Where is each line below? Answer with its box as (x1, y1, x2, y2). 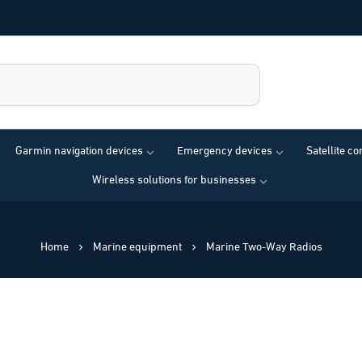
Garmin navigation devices (15, 142, 143, 159)
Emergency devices (176, 142, 272, 159)
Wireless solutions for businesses (91, 171, 256, 188)
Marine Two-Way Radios (205, 238, 322, 255)
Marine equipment (92, 238, 182, 255)
